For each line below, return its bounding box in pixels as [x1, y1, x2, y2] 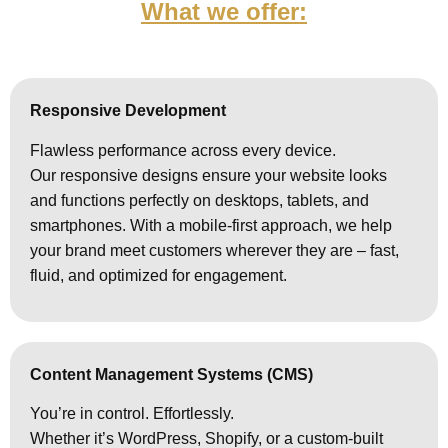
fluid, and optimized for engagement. [30, 266, 288, 284]
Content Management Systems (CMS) [30, 365, 314, 383]
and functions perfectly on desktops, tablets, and [30, 191, 370, 209]
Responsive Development [30, 102, 227, 120]
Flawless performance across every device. [30, 141, 337, 159]
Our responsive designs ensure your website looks [30, 166, 388, 184]
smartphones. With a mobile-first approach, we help [30, 216, 393, 234]
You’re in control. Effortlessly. [30, 405, 235, 423]
